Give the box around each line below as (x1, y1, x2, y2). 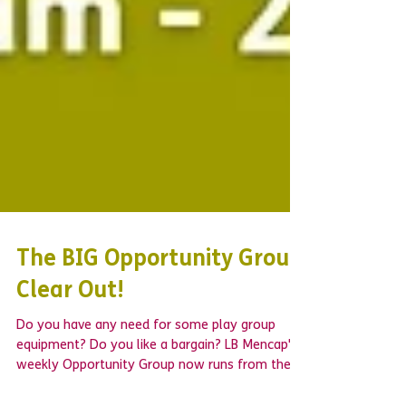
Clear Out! (16, 334, 124, 357)
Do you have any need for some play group (16, 373, 275, 387)
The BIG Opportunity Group (16, 303, 303, 325)
